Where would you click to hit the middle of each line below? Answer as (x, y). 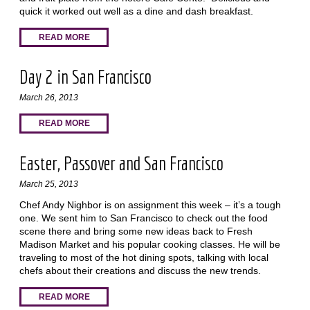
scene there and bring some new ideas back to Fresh (136, 231)
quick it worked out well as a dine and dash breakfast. (136, 11)
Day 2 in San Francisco (85, 77)
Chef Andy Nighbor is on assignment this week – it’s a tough (150, 205)
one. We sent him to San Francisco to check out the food (143, 218)
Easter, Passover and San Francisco (121, 163)
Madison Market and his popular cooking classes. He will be (149, 245)
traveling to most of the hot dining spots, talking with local (144, 258)
